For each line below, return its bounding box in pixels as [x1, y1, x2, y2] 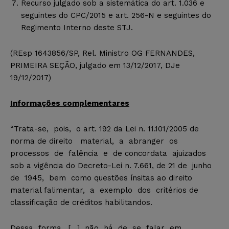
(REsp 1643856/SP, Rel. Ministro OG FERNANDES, [10, 48, 195, 58]
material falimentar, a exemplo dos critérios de [10, 185, 198, 195]
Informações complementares [10, 98, 129, 108]
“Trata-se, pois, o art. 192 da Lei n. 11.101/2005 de [10, 124, 199, 133]
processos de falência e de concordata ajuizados [10, 148, 209, 158]
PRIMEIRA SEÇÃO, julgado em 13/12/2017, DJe [10, 60, 180, 70]
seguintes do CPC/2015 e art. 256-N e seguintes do [21, 10, 211, 20]
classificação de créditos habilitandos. [10, 197, 152, 207]
